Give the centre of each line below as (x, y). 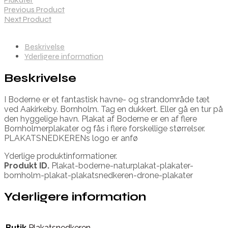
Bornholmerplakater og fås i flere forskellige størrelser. (105, 128)
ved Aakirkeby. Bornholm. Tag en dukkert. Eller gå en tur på (113, 109)
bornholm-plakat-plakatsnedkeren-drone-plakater (98, 175)
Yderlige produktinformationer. (61, 156)
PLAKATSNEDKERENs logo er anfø (71, 138)
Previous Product (34, 10)
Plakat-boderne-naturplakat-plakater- (121, 165)
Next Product (28, 19)
